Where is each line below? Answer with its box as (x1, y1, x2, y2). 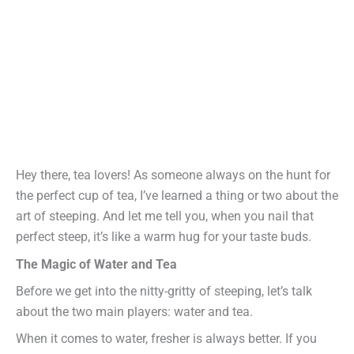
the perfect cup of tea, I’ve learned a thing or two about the (16, 188, 338, 204)
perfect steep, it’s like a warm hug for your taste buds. (16, 229, 311, 245)
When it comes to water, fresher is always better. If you (16, 331, 317, 347)
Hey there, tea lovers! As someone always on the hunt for (16, 168, 330, 183)
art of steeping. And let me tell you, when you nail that (16, 209, 314, 224)
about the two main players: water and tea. (16, 303, 253, 319)
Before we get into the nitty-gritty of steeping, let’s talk (16, 283, 312, 299)
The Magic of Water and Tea (16, 256, 177, 272)
